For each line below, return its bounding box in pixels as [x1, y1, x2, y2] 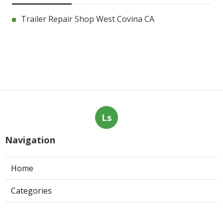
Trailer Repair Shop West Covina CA [21, 13, 154, 25]
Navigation [5, 134, 55, 146]
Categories [11, 185, 52, 197]
